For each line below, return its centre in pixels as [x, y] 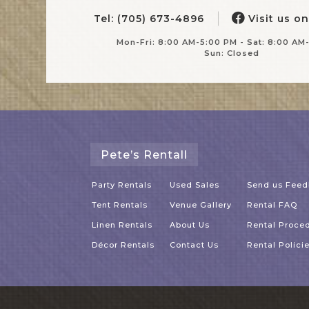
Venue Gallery [201, 205]
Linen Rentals [122, 225]
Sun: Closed [232, 53]
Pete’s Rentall [144, 155]
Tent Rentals [120, 205]
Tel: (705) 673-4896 [149, 18]
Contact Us [194, 245]
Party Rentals [122, 185]
